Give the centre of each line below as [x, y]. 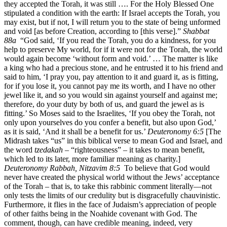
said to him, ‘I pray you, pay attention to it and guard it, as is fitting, [111, 77]
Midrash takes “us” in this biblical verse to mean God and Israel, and [113, 140]
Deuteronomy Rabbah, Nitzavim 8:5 [62, 168]
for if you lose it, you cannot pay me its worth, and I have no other [110, 86]
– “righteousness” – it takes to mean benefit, [134, 149]
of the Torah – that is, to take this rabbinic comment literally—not [108, 186]
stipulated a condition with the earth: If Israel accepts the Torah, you [112, 13]
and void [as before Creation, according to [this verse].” [93, 31]
